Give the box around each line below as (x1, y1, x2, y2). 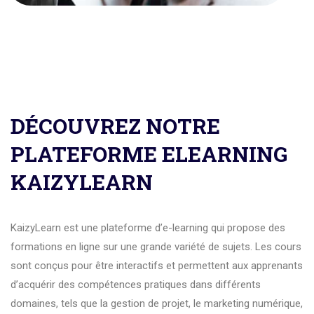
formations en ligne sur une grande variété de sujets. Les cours (11, 240, 301, 253)
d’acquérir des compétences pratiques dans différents (11, 278, 261, 291)
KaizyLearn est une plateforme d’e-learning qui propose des (11, 221, 285, 234)
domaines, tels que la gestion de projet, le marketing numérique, (11, 296, 303, 310)
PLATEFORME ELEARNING (11, 139, 287, 168)
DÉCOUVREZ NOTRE (11, 111, 220, 139)
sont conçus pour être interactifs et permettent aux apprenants (11, 259, 303, 272)
